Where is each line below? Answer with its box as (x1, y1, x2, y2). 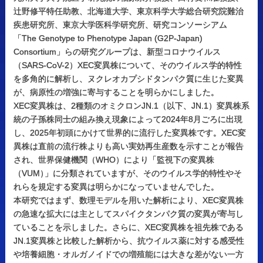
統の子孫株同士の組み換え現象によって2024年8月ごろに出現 (13, 114, 242, 124)
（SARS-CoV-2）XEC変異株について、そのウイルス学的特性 (13, 60, 242, 70)
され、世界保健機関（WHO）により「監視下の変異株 (13, 154, 214, 164)
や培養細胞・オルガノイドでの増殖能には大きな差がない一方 (13, 249, 244, 259)
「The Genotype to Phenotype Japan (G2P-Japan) (13, 33, 203, 43)
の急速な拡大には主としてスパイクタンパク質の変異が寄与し (13, 208, 244, 218)
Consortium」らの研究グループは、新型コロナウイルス (13, 46, 221, 56)
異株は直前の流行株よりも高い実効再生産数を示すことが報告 (13, 141, 244, 151)
